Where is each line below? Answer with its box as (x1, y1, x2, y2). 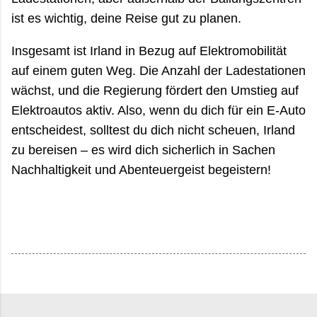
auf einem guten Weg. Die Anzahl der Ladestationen (11, 63, 306, 78)
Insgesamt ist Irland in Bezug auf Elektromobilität (11, 43, 287, 58)
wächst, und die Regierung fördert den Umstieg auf (11, 83, 299, 98)
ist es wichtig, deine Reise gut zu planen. (11, 11, 241, 25)
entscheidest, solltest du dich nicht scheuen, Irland (11, 122, 295, 137)
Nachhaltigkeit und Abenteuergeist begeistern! (11, 162, 271, 177)
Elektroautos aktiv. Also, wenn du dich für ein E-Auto (11, 103, 306, 117)
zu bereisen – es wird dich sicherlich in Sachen (11, 142, 275, 157)
